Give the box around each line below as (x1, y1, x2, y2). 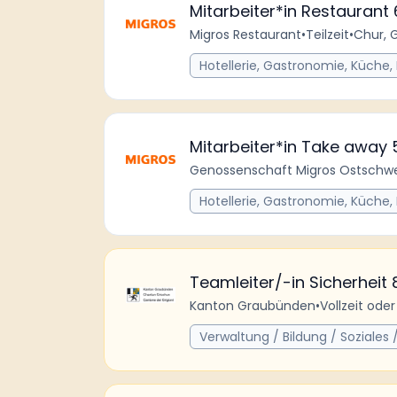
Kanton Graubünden (190, 297, 315, 315)
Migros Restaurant (190, 26, 301, 43)
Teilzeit (306, 26, 349, 43)
